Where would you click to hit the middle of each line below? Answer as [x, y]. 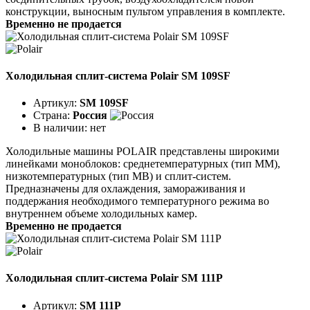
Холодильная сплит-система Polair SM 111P [114, 278]
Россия [90, 116]
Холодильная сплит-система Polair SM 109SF [118, 75]
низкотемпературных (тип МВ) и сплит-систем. [118, 176]
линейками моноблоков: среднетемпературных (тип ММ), [143, 164]
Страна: [53, 116]
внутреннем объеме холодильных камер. [101, 214]
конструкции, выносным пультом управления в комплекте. [145, 11]
